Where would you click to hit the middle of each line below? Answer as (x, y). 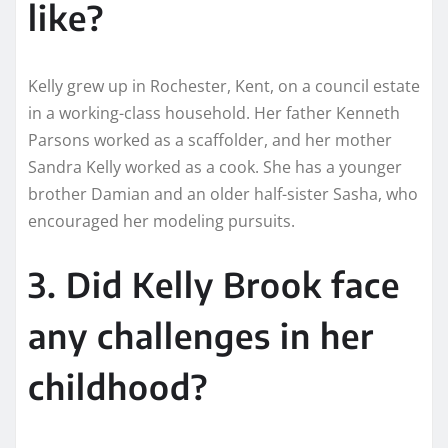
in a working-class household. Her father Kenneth (214, 112)
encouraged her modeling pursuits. (161, 220)
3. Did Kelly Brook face (214, 283)
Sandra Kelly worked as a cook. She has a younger (215, 166)
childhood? (118, 385)
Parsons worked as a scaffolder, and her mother (210, 139)
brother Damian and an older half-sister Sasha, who (223, 193)
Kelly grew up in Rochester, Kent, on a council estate (224, 85)
